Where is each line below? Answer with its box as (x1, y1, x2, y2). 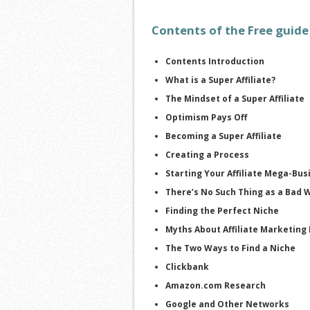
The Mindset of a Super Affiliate (165, 92, 304, 104)
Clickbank (165, 260, 209, 273)
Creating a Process (165, 148, 249, 161)
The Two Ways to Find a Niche (165, 241, 295, 254)
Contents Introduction (165, 55, 264, 67)
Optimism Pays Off (165, 111, 247, 123)
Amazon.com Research (165, 279, 266, 291)
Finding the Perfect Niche (165, 204, 279, 217)
